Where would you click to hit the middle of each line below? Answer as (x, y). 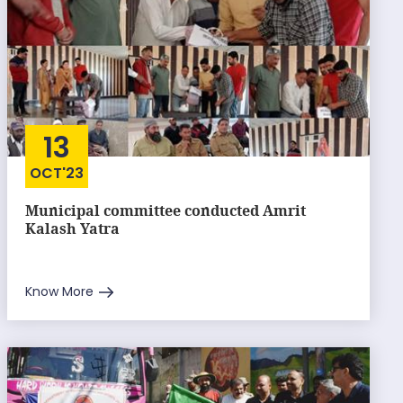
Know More (59, 291)
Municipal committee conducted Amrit (165, 210)
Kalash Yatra (72, 228)
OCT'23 (56, 173)
